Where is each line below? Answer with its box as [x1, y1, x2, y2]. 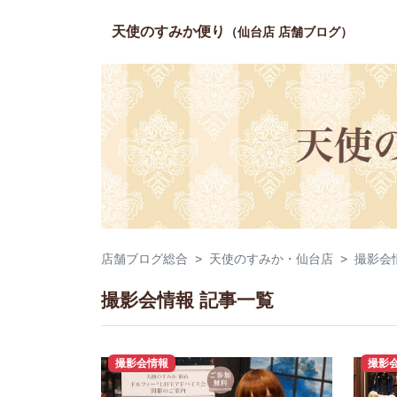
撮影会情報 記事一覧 [101, 290, 274, 310]
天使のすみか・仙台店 [209, 252, 333, 266]
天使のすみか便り [112, 24, 225, 39]
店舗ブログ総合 [101, 252, 188, 266]
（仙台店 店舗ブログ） [225, 25, 353, 39]
